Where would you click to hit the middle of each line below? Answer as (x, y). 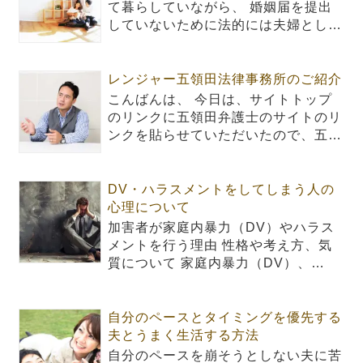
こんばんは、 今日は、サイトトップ (220, 100)
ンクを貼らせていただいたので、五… (225, 135)
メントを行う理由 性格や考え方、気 (220, 246)
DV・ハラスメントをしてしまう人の (222, 190)
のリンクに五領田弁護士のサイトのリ (225, 117)
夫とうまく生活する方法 (184, 335)
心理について (149, 207)
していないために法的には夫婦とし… (225, 25)
